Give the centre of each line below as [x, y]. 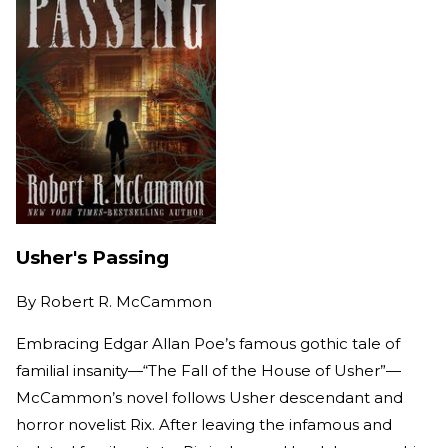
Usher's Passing [92, 258]
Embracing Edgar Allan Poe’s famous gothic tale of [208, 344]
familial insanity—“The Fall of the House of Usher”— [208, 371]
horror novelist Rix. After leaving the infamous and [204, 425]
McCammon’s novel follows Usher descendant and [209, 398]
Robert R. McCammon [126, 302]
